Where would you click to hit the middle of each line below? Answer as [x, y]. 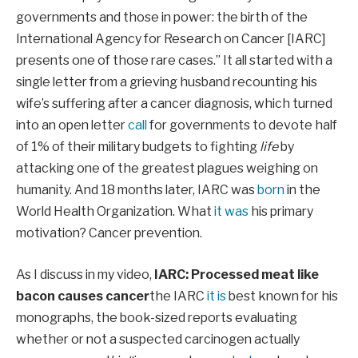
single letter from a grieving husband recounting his [167, 82]
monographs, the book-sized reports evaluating [157, 317]
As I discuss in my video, [85, 274]
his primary [281, 212]
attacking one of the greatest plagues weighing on [167, 169]
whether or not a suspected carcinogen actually [158, 339]
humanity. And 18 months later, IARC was [137, 190]
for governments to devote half [242, 125]
